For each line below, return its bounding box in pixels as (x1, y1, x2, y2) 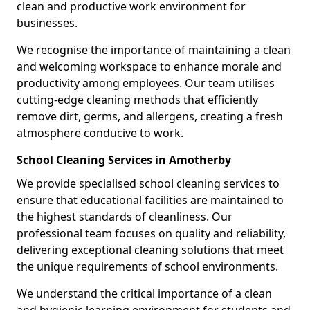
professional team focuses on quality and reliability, (17, 225, 286, 241)
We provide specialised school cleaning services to (17, 175, 280, 191)
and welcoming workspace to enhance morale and (17, 58, 282, 74)
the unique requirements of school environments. (17, 258, 278, 274)
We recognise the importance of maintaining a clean (17, 42, 291, 57)
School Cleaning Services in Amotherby (17, 152, 231, 167)
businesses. (17, 15, 77, 30)
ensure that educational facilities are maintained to (17, 192, 284, 208)
